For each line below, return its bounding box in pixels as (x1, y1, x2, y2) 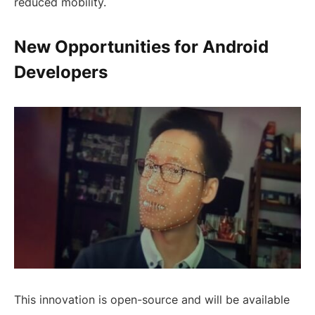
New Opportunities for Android (14, 37, 269, 58)
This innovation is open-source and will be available (14, 292, 290, 307)
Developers (14, 62, 108, 83)
